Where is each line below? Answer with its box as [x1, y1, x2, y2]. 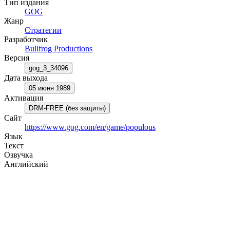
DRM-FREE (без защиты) [29, 104, 106, 112]
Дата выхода [4, 73, 48, 82]
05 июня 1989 [29, 84, 70, 92]
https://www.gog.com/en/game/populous [25, 122, 156, 131]
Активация [4, 93, 43, 102]
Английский [4, 159, 48, 168]
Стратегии [25, 25, 62, 34]
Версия [4, 53, 29, 62]
